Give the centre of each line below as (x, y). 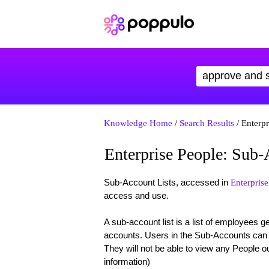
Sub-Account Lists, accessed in (167, 182)
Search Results (207, 123)
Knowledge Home (138, 123)
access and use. (136, 195)
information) (127, 261)
